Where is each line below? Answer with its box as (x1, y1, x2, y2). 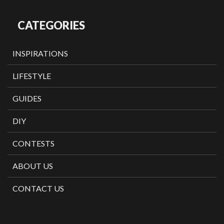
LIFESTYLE (12, 71, 51, 81)
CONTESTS (12, 138, 54, 148)
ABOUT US (12, 161, 53, 171)
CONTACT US (12, 183, 64, 193)
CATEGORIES (17, 18, 85, 32)
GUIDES (12, 93, 41, 103)
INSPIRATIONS (12, 48, 68, 58)
